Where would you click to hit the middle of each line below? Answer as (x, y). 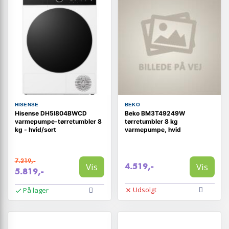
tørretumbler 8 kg (151, 121)
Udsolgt (145, 190)
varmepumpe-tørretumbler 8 (58, 121)
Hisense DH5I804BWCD (51, 113)
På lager (36, 190)
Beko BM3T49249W (155, 113)
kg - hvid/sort (35, 129)
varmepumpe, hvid (153, 129)
